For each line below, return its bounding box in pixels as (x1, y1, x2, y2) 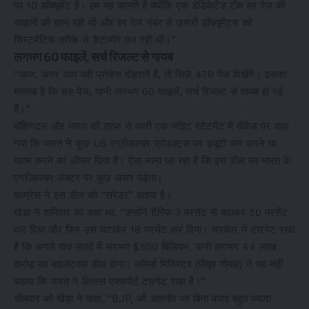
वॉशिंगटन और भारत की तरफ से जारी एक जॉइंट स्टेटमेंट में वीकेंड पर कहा (14, 119, 288, 132)
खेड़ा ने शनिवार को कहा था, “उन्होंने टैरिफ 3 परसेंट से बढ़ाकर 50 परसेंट (14, 206, 288, 219)
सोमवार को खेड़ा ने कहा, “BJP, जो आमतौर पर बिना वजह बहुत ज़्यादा (14, 292, 271, 305)
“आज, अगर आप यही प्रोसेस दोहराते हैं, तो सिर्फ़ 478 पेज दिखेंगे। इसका (14, 68, 286, 81)
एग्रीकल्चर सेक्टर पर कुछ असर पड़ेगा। (14, 171, 163, 184)
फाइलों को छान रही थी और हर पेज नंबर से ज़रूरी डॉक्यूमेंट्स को (14, 16, 252, 29)
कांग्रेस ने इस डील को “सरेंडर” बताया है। (14, 188, 172, 201)
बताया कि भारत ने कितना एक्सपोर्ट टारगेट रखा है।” (14, 275, 206, 288)
